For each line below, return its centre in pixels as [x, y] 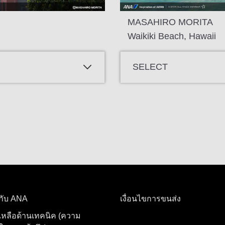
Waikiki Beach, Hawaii [172, 36]
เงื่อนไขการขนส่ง [150, 198]
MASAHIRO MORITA [170, 22]
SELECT [150, 67]
